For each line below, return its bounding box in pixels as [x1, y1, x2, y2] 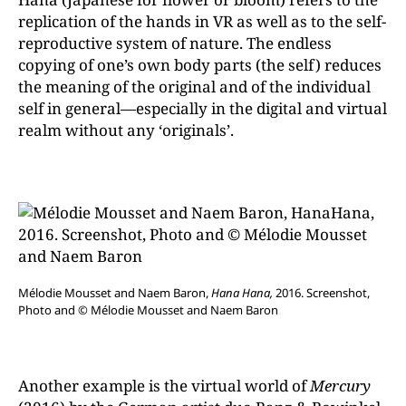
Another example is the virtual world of [18, 374, 310, 396]
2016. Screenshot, [273, 284, 370, 301]
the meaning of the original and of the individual [18, 75, 371, 97]
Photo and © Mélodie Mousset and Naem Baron [18, 301, 278, 318]
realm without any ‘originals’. [18, 119, 234, 140]
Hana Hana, [211, 284, 273, 301]
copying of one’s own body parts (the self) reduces [18, 53, 382, 75]
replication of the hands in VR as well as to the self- [18, 10, 386, 32]
